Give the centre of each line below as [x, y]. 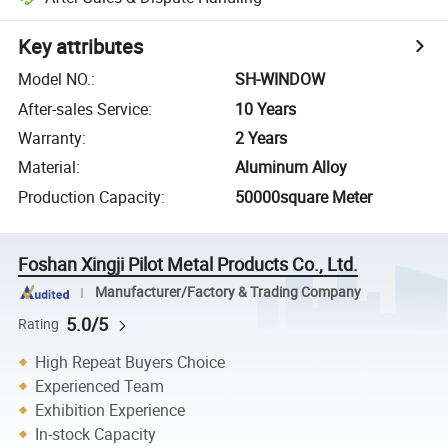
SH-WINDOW [280, 79]
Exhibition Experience [110, 410]
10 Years [266, 108]
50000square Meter [304, 196]
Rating [39, 323]
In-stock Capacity [96, 434]
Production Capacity [90, 196]
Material [47, 167]
